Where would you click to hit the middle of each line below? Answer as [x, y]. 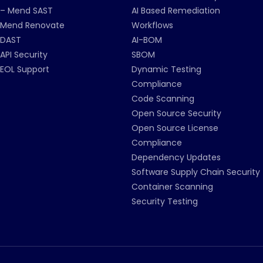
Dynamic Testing [166, 69]
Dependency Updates [176, 157]
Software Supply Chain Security [196, 172]
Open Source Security [176, 113]
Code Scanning [163, 99]
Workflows [152, 25]
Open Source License [175, 128]
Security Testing [165, 201]
